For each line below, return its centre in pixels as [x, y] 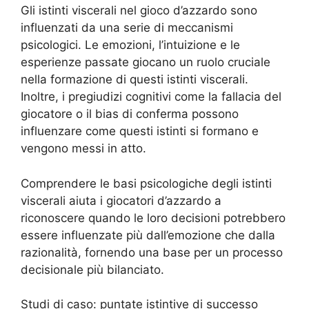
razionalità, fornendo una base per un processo [152, 252]
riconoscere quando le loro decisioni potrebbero [153, 218]
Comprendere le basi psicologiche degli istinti [146, 183]
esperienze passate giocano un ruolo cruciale [146, 62]
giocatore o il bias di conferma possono [130, 114]
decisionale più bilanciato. [92, 269]
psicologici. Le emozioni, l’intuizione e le [130, 45]
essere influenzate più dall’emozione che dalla [148, 235]
